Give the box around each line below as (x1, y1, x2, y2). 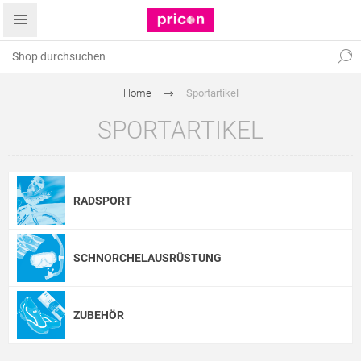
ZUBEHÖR (73, 309, 124, 322)
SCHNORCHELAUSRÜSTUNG (73, 251, 222, 264)
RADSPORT (73, 194, 132, 207)
